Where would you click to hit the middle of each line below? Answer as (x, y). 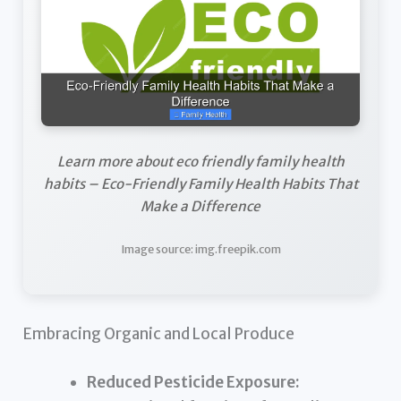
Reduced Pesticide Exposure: (194, 382)
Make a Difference (200, 207)
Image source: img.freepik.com (200, 248)
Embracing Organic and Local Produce (159, 334)
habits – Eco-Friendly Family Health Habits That (200, 184)
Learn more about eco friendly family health (200, 162)
